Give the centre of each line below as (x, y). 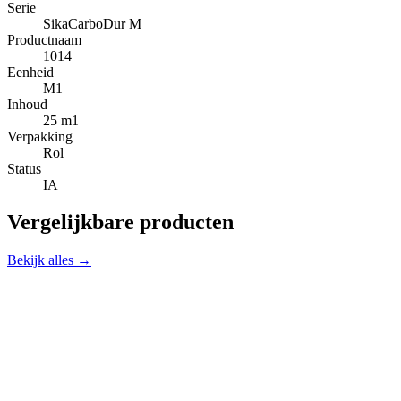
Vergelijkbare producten (120, 222)
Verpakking (40, 136)
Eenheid (30, 72)
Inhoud (27, 104)
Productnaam (44, 39)
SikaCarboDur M (92, 23)
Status (24, 168)
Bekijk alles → (49, 260)
